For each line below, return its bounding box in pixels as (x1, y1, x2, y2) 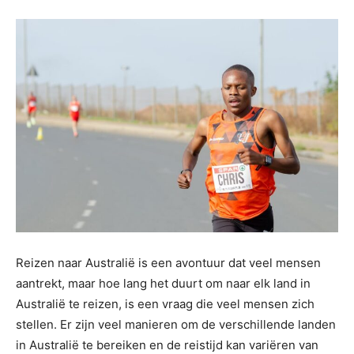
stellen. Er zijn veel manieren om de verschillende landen (16, 317, 336, 333)
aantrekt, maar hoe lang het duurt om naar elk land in (16, 276, 311, 292)
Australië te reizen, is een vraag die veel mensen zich (16, 296, 314, 312)
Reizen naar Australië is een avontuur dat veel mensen (16, 255, 321, 271)
